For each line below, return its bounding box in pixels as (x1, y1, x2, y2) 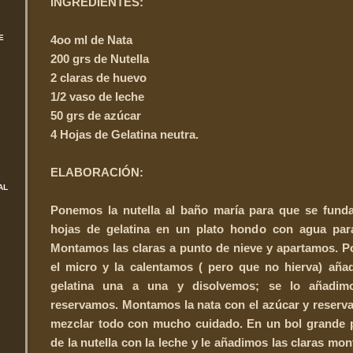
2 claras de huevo (50, 70, 147, 84)
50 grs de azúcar (50, 108, 141, 122)
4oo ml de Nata (50, 32, 132, 46)
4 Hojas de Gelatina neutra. (50, 127, 199, 141)
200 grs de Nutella (50, 51, 149, 65)
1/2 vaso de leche (50, 89, 144, 103)
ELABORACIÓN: (50, 165, 143, 179)
